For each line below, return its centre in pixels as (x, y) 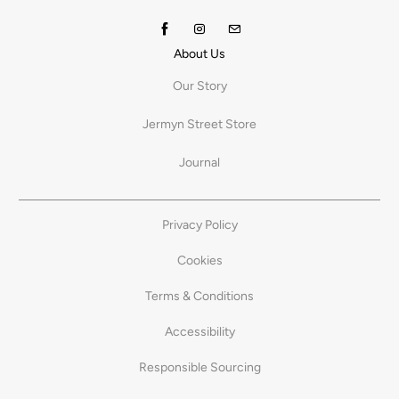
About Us (199, 54)
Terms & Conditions (199, 297)
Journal (199, 163)
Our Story (199, 86)
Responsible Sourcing (199, 368)
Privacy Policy (199, 225)
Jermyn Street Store (199, 125)
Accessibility (199, 332)
